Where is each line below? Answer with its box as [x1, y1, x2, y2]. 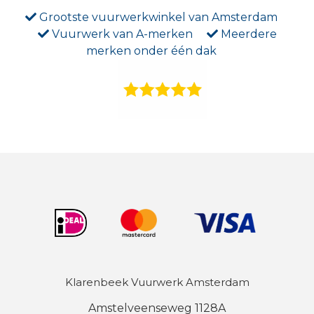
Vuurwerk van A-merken [48, 27, 196, 41]
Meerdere [217, 27, 277, 41]
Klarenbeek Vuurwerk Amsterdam [64, 275, 250, 289]
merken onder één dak [86, 44, 217, 58]
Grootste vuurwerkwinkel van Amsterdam [36, 11, 278, 25]
